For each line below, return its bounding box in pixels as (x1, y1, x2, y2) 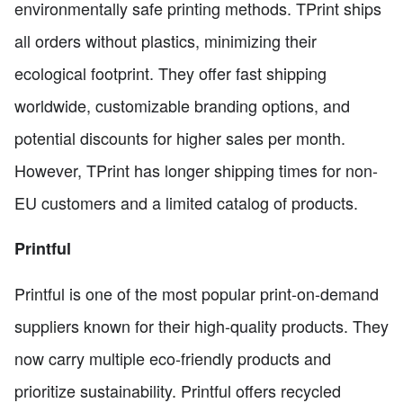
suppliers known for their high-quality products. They (14, 313, 389, 337)
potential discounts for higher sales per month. (14, 125, 345, 149)
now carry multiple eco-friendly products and (14, 345, 331, 370)
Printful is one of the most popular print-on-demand (14, 281, 379, 305)
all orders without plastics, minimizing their (14, 28, 317, 52)
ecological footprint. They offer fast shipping (14, 60, 327, 85)
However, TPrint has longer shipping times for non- (14, 157, 378, 182)
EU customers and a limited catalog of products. (14, 190, 358, 214)
